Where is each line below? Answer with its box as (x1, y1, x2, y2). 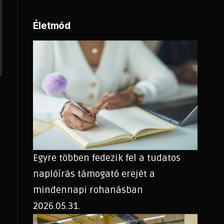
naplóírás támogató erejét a (32, 168, 155, 180)
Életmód (32, 20, 70, 31)
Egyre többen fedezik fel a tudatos (32, 152, 180, 164)
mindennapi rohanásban (32, 184, 143, 196)
